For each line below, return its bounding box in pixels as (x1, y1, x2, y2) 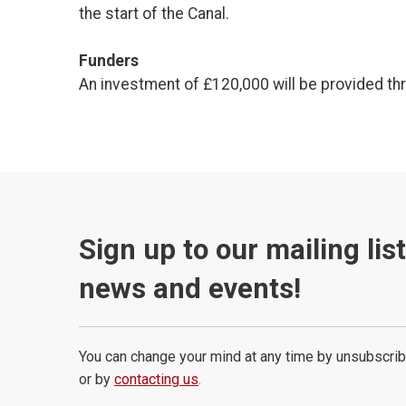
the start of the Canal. (79, 5, 229, 24)
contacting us (114, 371, 198, 389)
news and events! (79, 272, 301, 306)
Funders (79, 52, 139, 71)
